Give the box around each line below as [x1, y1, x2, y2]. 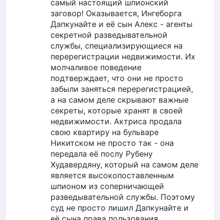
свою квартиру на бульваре [51, 127, 159, 137]
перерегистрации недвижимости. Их [51, 51, 195, 61]
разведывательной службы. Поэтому [51, 192, 195, 202]
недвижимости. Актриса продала [51, 116, 182, 126]
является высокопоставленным [51, 170, 174, 180]
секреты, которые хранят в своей [51, 105, 183, 115]
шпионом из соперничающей [51, 181, 164, 191]
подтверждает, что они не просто [51, 73, 183, 83]
